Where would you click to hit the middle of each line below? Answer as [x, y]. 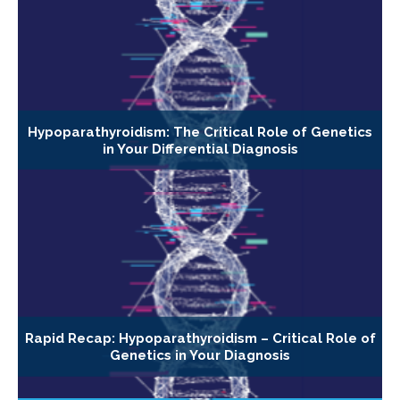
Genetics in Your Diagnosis [200, 355]
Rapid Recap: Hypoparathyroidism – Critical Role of [200, 338]
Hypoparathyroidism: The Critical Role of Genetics [200, 132]
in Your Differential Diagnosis [200, 149]
